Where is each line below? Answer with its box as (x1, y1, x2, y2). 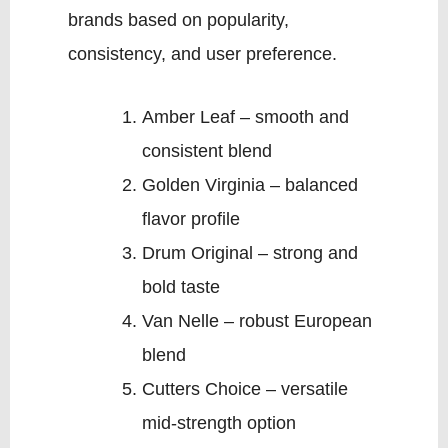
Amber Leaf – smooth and (141, 107, 349, 128)
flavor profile (141, 209, 240, 230)
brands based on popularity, (67, 10, 289, 31)
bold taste (141, 277, 220, 298)
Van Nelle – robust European (141, 311, 372, 332)
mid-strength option (141, 413, 296, 434)
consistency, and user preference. (67, 44, 337, 65)
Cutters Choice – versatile (141, 379, 348, 400)
